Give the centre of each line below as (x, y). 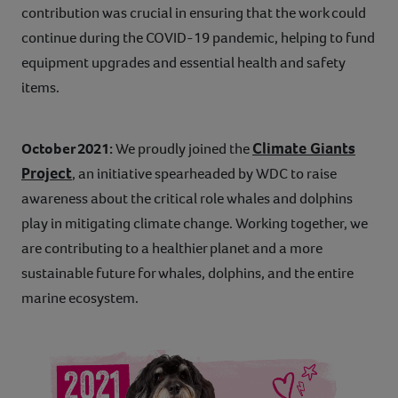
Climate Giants (304, 149)
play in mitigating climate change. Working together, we (195, 224)
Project (47, 174)
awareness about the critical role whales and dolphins (187, 199)
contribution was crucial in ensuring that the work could (194, 13)
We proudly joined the (183, 149)
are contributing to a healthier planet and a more (172, 249)
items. (40, 88)
